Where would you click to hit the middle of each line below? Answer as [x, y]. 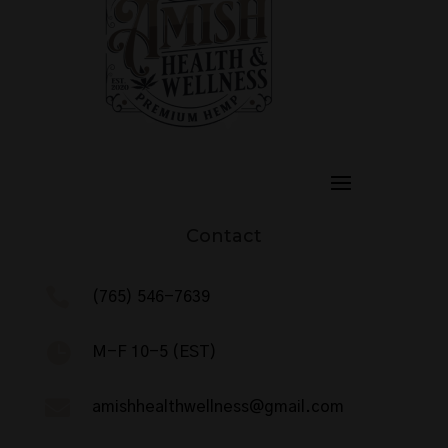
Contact [223, 235]
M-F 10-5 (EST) [154, 351]
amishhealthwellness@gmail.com [217, 406]
